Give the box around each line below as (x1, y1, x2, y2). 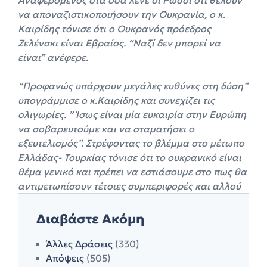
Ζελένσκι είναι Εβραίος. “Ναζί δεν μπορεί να (18, 36, 221, 49)
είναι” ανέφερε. (18, 51, 88, 63)
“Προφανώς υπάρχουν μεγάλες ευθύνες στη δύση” (18, 79, 248, 92)
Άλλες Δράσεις (46, 237, 113, 250)
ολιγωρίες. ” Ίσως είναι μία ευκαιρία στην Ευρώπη (18, 108, 246, 120)
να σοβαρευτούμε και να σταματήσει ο (18, 122, 194, 135)
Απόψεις (46, 252, 84, 264)
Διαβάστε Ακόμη (36, 210, 144, 227)
